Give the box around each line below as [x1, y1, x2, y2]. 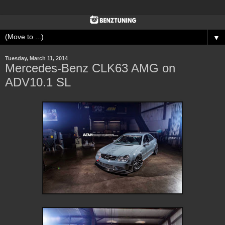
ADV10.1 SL [5, 75, 71, 89]
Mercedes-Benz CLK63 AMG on [5, 61, 175, 75]
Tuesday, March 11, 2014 [5, 55, 68, 62]
